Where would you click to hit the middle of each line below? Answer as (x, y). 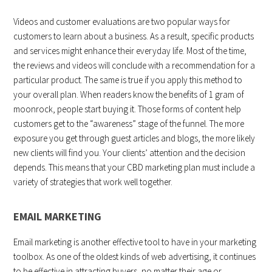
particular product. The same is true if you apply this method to (128, 80)
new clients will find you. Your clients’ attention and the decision (130, 153)
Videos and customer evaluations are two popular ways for (122, 22)
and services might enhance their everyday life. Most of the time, (130, 51)
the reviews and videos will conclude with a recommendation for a (134, 66)
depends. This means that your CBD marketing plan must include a (134, 168)
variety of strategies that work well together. (93, 182)
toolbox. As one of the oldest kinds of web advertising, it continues (135, 257)
